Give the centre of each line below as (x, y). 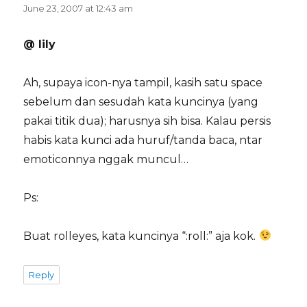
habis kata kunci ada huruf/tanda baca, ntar (143, 140)
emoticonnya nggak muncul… (106, 159)
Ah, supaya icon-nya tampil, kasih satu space (143, 82)
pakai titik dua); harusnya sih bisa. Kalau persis (147, 121)
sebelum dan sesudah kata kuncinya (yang (141, 101)
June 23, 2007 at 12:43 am (78, 8)
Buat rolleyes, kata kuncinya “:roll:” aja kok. (141, 236)
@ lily (40, 44)
